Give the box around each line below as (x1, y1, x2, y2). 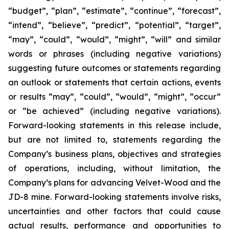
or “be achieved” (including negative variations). (8, 106, 221, 116)
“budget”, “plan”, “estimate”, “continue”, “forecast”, (8, 6, 221, 16)
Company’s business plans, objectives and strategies (8, 149, 221, 159)
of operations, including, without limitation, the (8, 163, 221, 173)
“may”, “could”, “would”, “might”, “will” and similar (8, 34, 221, 44)
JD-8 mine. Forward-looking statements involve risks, (8, 192, 221, 202)
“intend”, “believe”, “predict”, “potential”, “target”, (8, 20, 221, 30)
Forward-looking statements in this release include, (8, 120, 221, 130)
